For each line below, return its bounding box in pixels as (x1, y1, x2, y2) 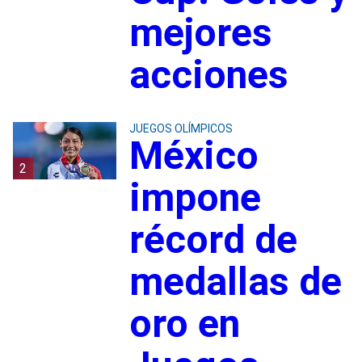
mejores (128, 9, 272, 56)
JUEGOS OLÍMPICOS (128, 121, 233, 135)
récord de (128, 216, 297, 263)
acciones (128, 51, 288, 98)
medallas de (128, 258, 342, 305)
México (128, 132, 259, 179)
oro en (128, 300, 240, 347)
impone (128, 174, 261, 221)
